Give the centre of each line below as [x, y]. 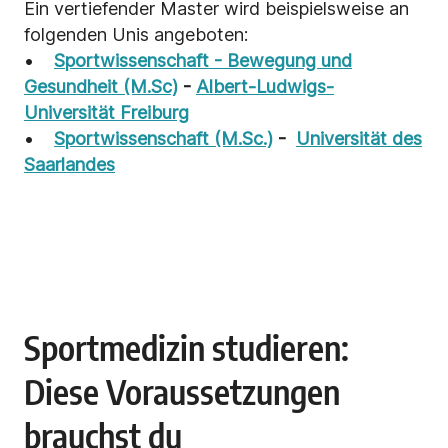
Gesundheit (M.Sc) [101, 87]
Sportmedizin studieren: [186, 348]
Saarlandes [69, 165]
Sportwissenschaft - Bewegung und [203, 61]
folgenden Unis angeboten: [136, 35]
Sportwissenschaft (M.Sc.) [163, 139]
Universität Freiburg [106, 113]
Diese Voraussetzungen [182, 392]
